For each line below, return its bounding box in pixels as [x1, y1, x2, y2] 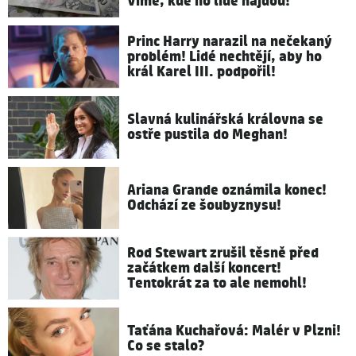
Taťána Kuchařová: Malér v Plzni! [127, 321, 341, 342]
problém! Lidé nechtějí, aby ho [127, 46, 322, 67]
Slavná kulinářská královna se [127, 110, 323, 130]
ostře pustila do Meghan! [127, 125, 288, 145]
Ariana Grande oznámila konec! [127, 180, 327, 200]
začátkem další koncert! [127, 258, 281, 279]
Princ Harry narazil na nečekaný [127, 31, 332, 52]
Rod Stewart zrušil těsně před [127, 243, 319, 264]
